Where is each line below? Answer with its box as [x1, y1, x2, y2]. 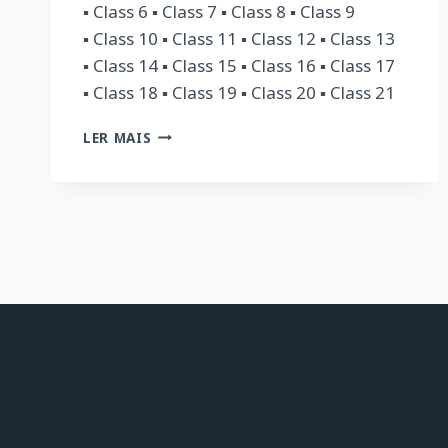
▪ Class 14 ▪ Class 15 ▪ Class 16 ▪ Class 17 [83, 53, 395, 77]
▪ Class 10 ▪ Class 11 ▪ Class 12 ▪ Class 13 [83, 26, 395, 50]
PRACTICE [150, 143, 223, 163]
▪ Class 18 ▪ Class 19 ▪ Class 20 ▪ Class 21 [83, 80, 395, 104]
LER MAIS [83, 127, 152, 147]
